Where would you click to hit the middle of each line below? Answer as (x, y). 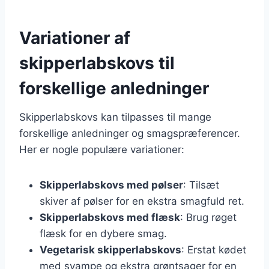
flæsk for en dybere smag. (103, 233)
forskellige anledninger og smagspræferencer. (130, 133)
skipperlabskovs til (97, 63)
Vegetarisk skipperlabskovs (110, 249)
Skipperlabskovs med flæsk (110, 217)
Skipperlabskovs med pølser (111, 185)
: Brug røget (208, 217)
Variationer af (75, 38)
